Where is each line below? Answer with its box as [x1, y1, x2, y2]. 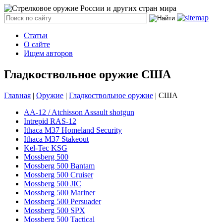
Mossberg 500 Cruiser [24, 170, 93, 179]
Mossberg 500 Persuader [24, 197, 101, 206]
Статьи [24, 31, 48, 40]
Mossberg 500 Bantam [24, 161, 95, 170]
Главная [4, 91, 31, 100]
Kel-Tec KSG [24, 143, 67, 152]
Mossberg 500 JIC [24, 179, 81, 188]
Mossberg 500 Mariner [24, 188, 95, 197]
